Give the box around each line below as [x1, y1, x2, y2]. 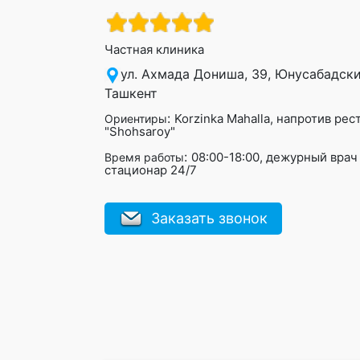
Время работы [104, 150, 184, 164]
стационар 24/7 [104, 162, 197, 178]
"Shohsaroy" [104, 124, 175, 139]
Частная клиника [104, 42, 204, 57]
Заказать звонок [151, 210, 268, 227]
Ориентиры [104, 112, 167, 125]
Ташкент [104, 85, 157, 101]
